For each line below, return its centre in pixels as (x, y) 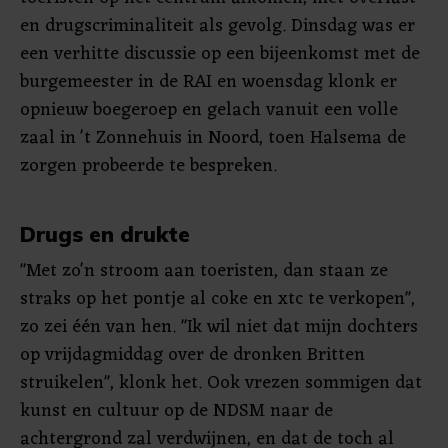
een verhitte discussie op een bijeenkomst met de (220, 54)
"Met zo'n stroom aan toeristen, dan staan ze (204, 271)
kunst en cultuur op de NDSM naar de (176, 411)
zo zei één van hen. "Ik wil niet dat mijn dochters (219, 327)
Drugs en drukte (105, 234)
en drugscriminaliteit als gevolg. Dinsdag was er (217, 26)
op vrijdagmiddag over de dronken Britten (192, 355)
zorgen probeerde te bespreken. (148, 166)
